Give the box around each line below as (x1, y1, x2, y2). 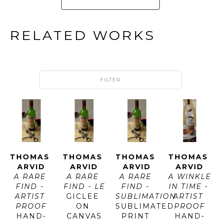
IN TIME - (168, 182, 208, 191)
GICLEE (66, 191, 99, 201)
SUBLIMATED (115, 201, 174, 211)
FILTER (100, 76, 121, 83)
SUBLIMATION (115, 191, 176, 201)
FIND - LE (63, 182, 105, 191)
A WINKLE (168, 172, 211, 181)
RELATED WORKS (10, 27, 155, 43)
